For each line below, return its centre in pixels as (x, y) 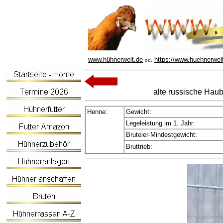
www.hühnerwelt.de (115, 59)
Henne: (97, 112)
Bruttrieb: (139, 147)
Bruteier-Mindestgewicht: (162, 135)
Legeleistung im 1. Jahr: (161, 123)
